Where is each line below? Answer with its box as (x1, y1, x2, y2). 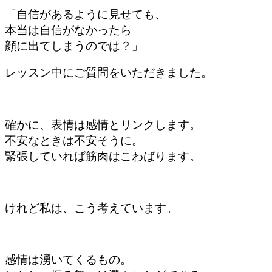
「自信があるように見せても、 (5, 7, 166, 21)
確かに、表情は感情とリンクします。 (5, 118, 201, 131)
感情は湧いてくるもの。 (5, 253, 132, 267)
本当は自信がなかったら (5, 23, 132, 36)
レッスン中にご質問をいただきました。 (5, 66, 212, 80)
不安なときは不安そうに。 (5, 134, 143, 147)
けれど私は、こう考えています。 (5, 202, 178, 215)
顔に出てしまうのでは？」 (5, 39, 143, 52)
